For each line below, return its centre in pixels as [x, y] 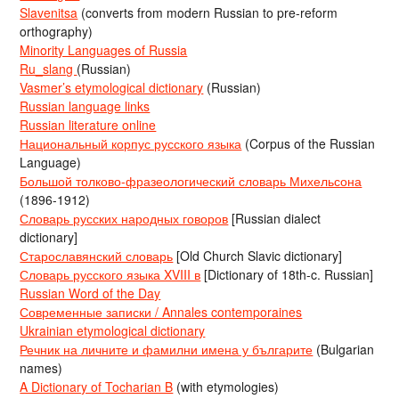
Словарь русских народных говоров [124, 218]
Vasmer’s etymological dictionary [112, 87]
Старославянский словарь [97, 255]
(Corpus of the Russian [309, 143]
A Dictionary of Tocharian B [97, 386]
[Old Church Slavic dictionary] [258, 255]
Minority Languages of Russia [104, 49]
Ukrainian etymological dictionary [113, 330]
